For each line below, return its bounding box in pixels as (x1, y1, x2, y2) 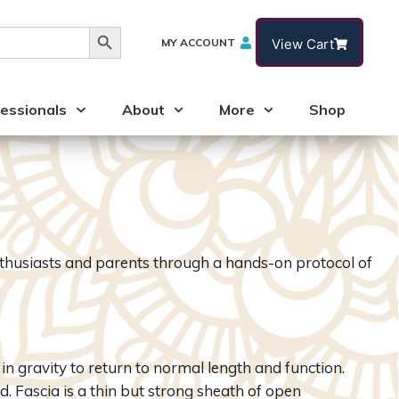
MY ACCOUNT (161, 35, 236, 49)
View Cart (271, 36, 334, 53)
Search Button (88, 16, 181, 35)
